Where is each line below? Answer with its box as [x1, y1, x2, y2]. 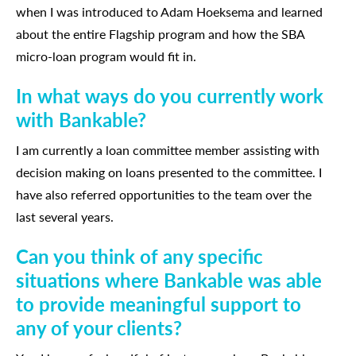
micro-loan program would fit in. [16, 47, 196, 65]
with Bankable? [16, 106, 146, 133]
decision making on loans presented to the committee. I [16, 163, 322, 181]
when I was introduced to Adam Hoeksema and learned [16, 2, 323, 21]
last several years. [16, 207, 114, 226]
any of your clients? [16, 314, 182, 341]
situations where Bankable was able [16, 266, 322, 293]
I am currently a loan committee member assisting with [16, 141, 319, 159]
